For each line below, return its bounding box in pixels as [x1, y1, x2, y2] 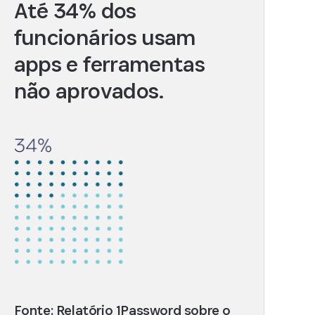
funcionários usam [13, 23, 196, 52]
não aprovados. [13, 77, 165, 105]
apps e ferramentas [13, 50, 205, 79]
